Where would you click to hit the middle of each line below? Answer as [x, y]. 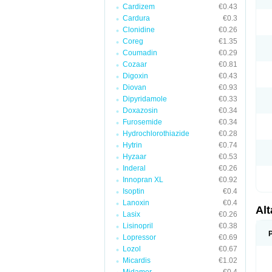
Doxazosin [140, 110]
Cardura [136, 18]
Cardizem [139, 7]
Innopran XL [143, 180]
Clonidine [139, 30]
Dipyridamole [145, 99]
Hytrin [132, 145]
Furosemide [142, 122]
